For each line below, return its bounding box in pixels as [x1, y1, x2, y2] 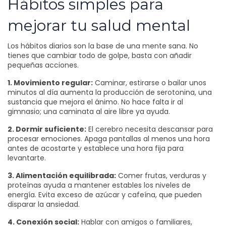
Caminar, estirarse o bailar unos [93, 78, 206, 88]
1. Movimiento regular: [8, 78, 93, 88]
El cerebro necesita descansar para [86, 124, 213, 134]
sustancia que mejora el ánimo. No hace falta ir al [8, 97, 183, 107]
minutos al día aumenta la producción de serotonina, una [8, 87, 212, 97]
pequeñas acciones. [8, 60, 79, 70]
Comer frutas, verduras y [116, 171, 206, 181]
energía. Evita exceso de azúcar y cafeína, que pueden [8, 190, 202, 200]
